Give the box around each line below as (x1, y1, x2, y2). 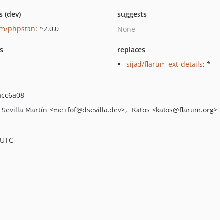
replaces (117, 45, 145, 54)
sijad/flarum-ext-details (126, 59, 203, 69)
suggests (117, 9, 147, 19)
